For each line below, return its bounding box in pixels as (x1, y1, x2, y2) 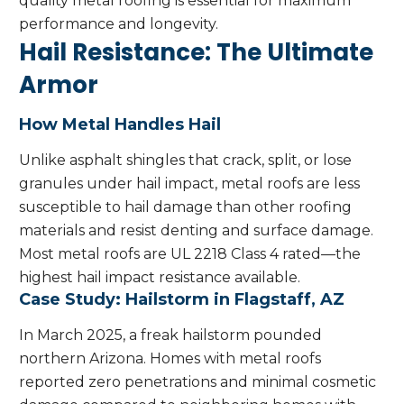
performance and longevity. (19, 15, 218, 33)
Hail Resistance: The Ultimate (19, 36, 373, 69)
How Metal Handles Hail (19, 115, 221, 135)
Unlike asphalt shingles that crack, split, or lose (19, 151, 352, 170)
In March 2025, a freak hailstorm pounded (19, 326, 322, 344)
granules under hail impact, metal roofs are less (19, 175, 360, 193)
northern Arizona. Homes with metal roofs (19, 350, 321, 368)
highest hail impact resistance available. (19, 269, 300, 287)
